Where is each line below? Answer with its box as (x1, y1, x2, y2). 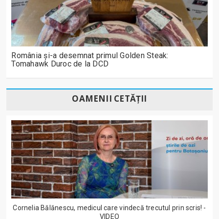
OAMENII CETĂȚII (72, 93, 147, 105)
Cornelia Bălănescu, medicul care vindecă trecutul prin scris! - (13, 204, 206, 212)
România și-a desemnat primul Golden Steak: (11, 51, 169, 61)
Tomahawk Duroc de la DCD (11, 59, 109, 69)
